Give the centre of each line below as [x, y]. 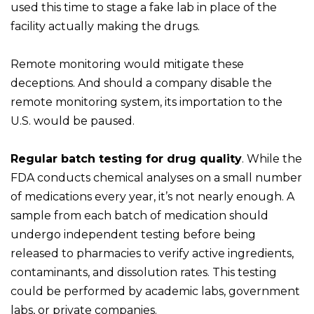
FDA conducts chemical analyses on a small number [156, 178]
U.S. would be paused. [75, 121]
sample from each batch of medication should [139, 216]
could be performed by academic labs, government [155, 292]
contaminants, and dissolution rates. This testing [144, 273]
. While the [272, 159]
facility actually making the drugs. [107, 27]
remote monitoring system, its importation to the [146, 102]
